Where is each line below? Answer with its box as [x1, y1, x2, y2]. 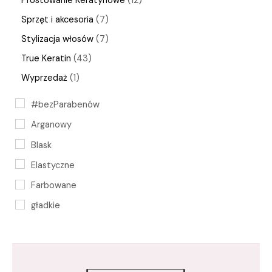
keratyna [31, 220, 67, 232]
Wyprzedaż [21, 72, 67, 84]
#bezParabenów [31, 99, 100, 111]
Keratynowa [31, 240, 80, 253]
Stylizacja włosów [21, 33, 93, 46]
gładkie [31, 200, 60, 212]
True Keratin [21, 52, 71, 64]
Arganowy [31, 119, 72, 131]
